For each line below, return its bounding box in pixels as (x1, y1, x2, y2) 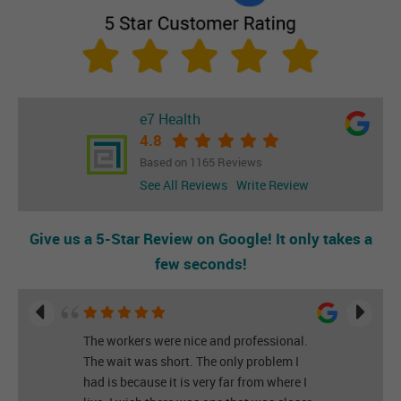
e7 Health (139, 109, 200, 130)
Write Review (235, 176, 309, 194)
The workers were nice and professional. (82, 332, 308, 350)
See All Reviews (139, 176, 227, 194)
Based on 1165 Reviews (139, 155, 262, 171)
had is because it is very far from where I (82, 373, 307, 391)
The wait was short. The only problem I (82, 353, 299, 371)
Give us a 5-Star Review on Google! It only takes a (29, 228, 372, 250)
